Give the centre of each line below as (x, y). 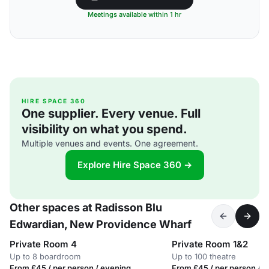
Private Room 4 (43, 244)
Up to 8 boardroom (45, 256)
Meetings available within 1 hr (134, 14)
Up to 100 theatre (204, 256)
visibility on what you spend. (104, 129)
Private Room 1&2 (210, 244)
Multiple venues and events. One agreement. (110, 143)
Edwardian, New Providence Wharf (101, 224)
